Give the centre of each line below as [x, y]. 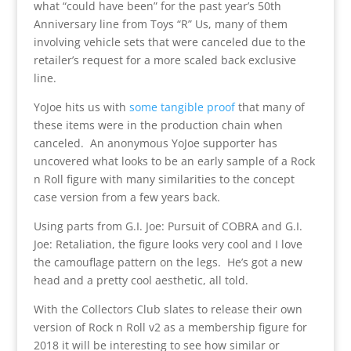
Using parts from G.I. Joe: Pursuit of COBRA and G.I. [168, 226]
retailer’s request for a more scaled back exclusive [165, 60]
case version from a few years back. [127, 197]
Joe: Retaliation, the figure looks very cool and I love [168, 244]
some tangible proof [183, 107]
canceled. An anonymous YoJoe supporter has [155, 143]
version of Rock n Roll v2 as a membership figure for [170, 327]
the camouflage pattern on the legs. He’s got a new [168, 262]
